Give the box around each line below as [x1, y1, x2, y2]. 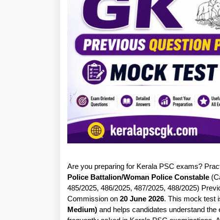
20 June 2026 [120, 194, 164, 203]
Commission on [67, 194, 120, 203]
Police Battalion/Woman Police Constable [67, 172, 209, 181]
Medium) [67, 205, 97, 214]
